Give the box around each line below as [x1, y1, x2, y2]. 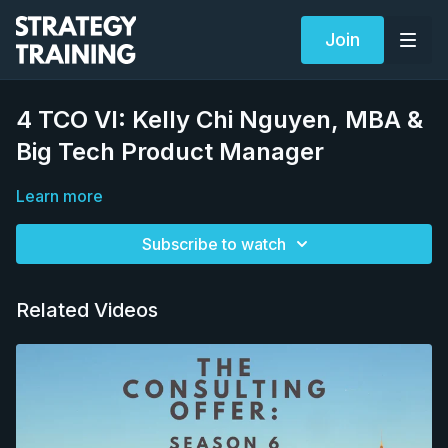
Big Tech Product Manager [16, 137, 324, 166]
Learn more [16, 186, 103, 206]
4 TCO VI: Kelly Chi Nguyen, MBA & [16, 105, 423, 134]
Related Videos [16, 298, 158, 322]
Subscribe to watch [142, 234, 286, 254]
